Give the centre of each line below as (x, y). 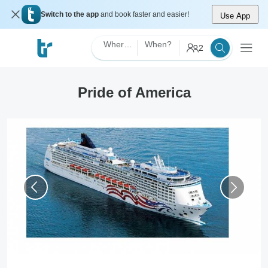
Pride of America (134, 92)
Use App (235, 16)
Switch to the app (71, 14)
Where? (128, 44)
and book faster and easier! (145, 14)
